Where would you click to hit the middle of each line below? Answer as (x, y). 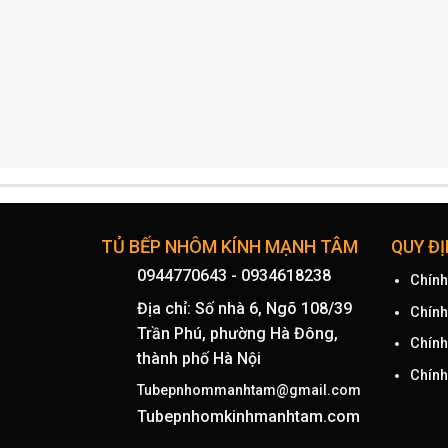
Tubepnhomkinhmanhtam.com (248, 417)
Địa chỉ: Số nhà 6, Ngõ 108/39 (244, 309)
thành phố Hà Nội (198, 359)
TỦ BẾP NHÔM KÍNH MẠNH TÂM (229, 247)
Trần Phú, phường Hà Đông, (237, 334)
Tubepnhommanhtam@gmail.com (248, 390)
